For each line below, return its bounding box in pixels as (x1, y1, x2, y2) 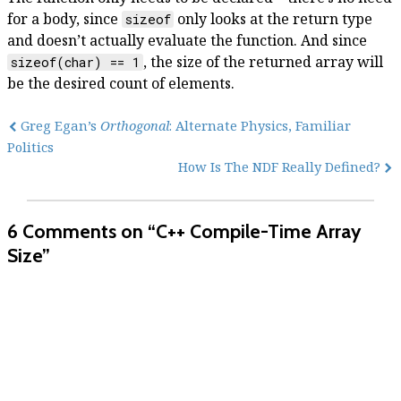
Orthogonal (99, 116, 169, 135)
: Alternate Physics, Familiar (168, 116, 351, 135)
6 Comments (7, 219, 116, 243)
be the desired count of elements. (7, 73, 235, 94)
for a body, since (7, 9, 122, 30)
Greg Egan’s (20, 116, 100, 135)
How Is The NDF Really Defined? (178, 158, 381, 176)
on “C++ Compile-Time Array (116, 219, 361, 243)
